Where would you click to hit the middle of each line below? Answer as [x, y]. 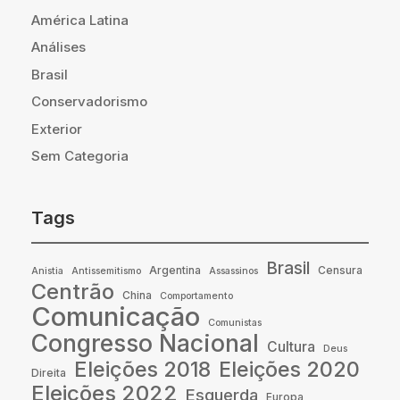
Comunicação [116, 316]
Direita [49, 372]
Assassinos [233, 271]
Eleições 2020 [289, 369]
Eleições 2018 [142, 369]
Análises [58, 47]
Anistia [47, 271]
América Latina [80, 20]
